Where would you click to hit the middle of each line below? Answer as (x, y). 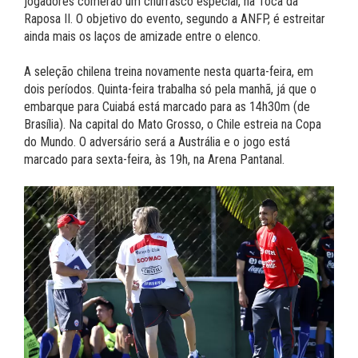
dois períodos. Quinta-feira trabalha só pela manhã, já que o (170, 89)
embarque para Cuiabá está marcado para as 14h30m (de (167, 107)
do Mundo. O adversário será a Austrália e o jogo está (157, 142)
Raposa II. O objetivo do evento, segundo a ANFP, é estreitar (175, 19)
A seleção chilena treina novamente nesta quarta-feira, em (169, 72)
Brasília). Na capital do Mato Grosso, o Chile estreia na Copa (173, 124)
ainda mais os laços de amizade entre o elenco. (142, 36)
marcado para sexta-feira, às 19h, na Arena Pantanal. (154, 159)
